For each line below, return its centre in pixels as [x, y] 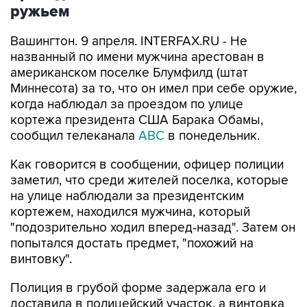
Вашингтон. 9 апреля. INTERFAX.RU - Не [129, 41]
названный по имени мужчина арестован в [137, 57]
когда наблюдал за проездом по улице [127, 105]
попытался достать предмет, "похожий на [132, 244]
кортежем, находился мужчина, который [130, 212]
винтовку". [41, 259]
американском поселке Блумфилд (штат [129, 73]
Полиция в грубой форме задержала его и [138, 288]
